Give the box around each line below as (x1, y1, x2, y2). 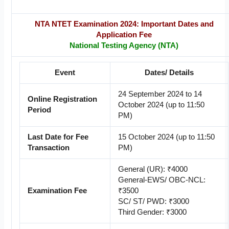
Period (27, 106, 51, 114)
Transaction (27, 144, 70, 152)
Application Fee (96, 31, 152, 39)
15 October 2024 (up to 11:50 (118, 133, 215, 142)
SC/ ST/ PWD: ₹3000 (118, 197, 189, 206)
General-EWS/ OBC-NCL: (118, 176, 205, 185)
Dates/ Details (145, 68, 194, 77)
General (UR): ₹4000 (118, 165, 188, 174)
